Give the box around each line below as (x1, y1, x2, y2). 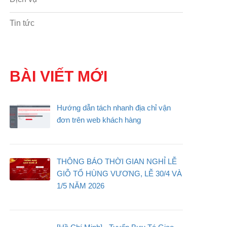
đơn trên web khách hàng (57, 116, 141, 125)
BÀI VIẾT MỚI (10, 68, 107, 85)
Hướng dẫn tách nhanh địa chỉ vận (57, 103, 171, 112)
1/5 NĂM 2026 (57, 181, 104, 191)
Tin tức (10, 19, 34, 28)
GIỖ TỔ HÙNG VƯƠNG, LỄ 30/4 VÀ (57, 169, 182, 178)
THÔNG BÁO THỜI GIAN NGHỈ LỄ (57, 157, 177, 166)
